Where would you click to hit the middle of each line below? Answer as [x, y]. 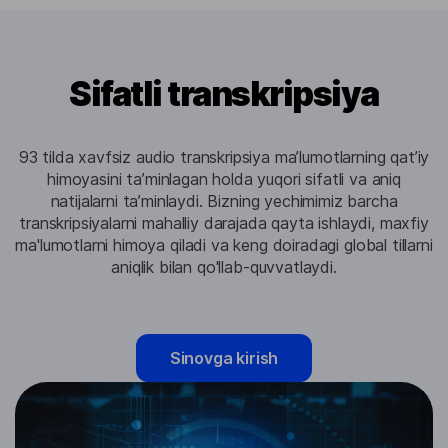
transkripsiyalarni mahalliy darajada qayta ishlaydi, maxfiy [224, 223]
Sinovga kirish [224, 358]
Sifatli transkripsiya [224, 93]
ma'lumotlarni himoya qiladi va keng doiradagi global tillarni [224, 245]
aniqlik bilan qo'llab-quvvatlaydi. [224, 267]
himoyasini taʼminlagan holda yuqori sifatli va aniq [224, 179]
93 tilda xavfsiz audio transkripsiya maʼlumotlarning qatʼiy [224, 157]
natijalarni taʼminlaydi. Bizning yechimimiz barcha [224, 201]
